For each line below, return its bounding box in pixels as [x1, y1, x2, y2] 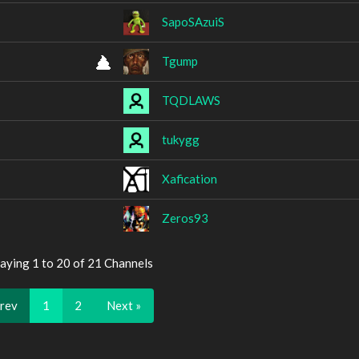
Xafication [162, 171, 217, 186]
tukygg [162, 131, 200, 147]
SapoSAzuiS [162, 14, 224, 29]
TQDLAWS [162, 92, 220, 107]
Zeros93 [162, 210, 208, 225]
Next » [106, 297, 141, 313]
